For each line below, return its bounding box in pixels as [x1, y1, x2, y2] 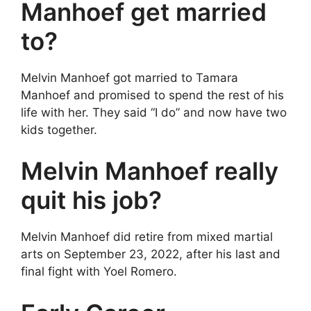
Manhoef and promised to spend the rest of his [21, 87, 284, 102]
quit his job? [21, 185, 162, 215]
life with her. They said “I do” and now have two [21, 105, 287, 119]
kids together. [21, 122, 97, 137]
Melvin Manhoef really [21, 156, 278, 185]
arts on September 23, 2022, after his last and [21, 247, 280, 261]
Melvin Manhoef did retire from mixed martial [21, 230, 273, 244]
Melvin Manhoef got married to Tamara [21, 70, 238, 85]
